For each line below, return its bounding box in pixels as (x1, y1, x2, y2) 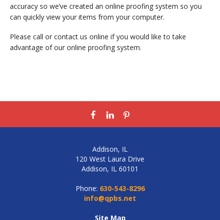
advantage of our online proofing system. (10, 42, 141, 52)
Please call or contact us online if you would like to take (10, 31, 186, 41)
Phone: (75, 183, 98, 193)
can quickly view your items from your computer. (10, 12, 165, 22)
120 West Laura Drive (76, 154, 144, 164)
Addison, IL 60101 (82, 164, 138, 173)
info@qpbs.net (84, 193, 136, 203)
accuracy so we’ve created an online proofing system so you (10, 1, 202, 11)
